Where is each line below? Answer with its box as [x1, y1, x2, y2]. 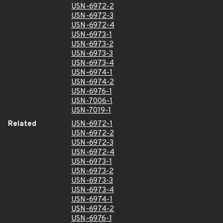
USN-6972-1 [71, 119, 112, 129]
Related [8, 119, 36, 129]
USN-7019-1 [71, 106, 111, 115]
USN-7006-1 [71, 97, 112, 106]
